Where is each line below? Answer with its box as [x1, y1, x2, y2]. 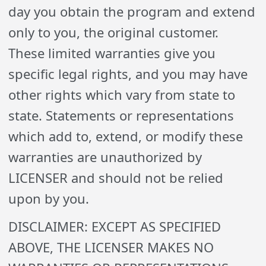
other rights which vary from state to [8, 85, 236, 103]
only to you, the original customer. [8, 23, 219, 41]
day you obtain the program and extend [8, 2, 256, 20]
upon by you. [8, 189, 90, 207]
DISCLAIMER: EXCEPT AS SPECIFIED [8, 217, 221, 235]
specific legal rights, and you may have [8, 65, 248, 83]
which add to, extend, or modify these [8, 127, 243, 145]
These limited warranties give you [8, 44, 216, 62]
